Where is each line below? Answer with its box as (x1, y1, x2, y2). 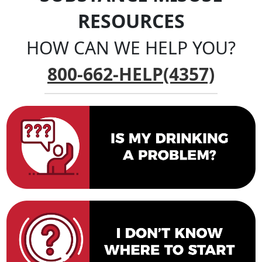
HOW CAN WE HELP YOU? (26, 36, 236, 60)
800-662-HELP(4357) (47, 62, 215, 87)
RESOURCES (77, 8, 185, 34)
